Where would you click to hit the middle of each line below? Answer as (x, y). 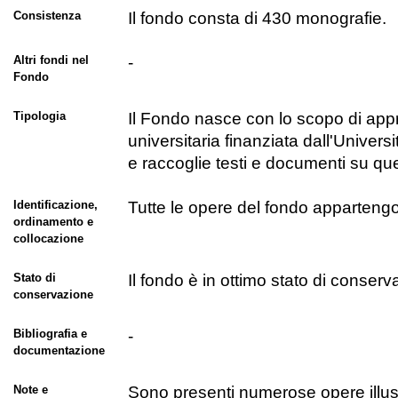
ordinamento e (53, 222)
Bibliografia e (50, 334)
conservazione (53, 295)
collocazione (48, 239)
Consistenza (47, 16)
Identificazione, (55, 205)
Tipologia (39, 116)
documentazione (59, 351)
